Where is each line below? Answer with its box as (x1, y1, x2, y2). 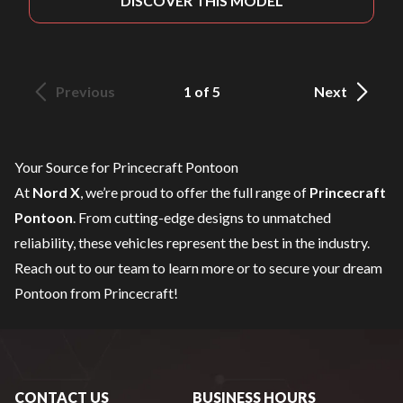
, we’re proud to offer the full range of (80, 184, 309, 201)
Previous (56, 83, 115, 100)
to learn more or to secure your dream (149, 259, 382, 276)
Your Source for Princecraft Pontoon (14, 158, 238, 175)
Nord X (32, 184, 80, 201)
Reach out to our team (14, 259, 149, 276)
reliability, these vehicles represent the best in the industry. (14, 234, 370, 251)
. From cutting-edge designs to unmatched (73, 209, 331, 226)
